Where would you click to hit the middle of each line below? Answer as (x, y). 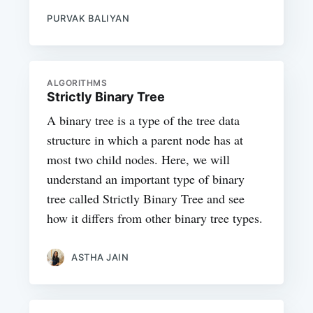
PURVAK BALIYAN (88, 18)
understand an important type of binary (146, 179)
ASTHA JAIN (100, 257)
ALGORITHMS (77, 83)
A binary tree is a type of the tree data (144, 121)
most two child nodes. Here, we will (139, 160)
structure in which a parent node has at (145, 140)
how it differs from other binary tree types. (155, 218)
